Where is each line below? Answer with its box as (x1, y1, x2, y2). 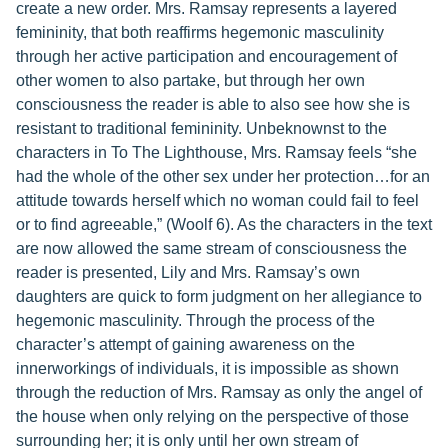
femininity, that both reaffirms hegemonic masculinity (16, 24, 384, 41)
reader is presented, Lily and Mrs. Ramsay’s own (16, 264, 360, 281)
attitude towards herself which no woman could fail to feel (16, 192, 419, 209)
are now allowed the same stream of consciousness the (16, 240, 407, 257)
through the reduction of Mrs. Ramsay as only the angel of (16, 384, 422, 401)
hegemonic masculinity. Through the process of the (16, 312, 375, 329)
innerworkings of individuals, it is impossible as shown (16, 360, 399, 377)
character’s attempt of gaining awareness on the (16, 336, 355, 353)
